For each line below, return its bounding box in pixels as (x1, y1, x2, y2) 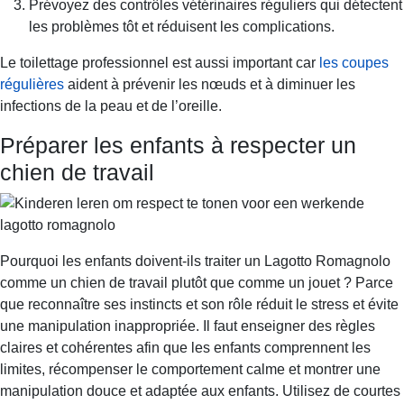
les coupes (319, 54, 389, 70)
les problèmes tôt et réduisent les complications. (29, 18, 335, 34)
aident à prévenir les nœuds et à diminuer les (64, 76, 355, 92)
